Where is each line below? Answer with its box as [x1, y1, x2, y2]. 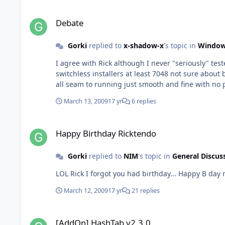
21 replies [130, 186, 160, 195]
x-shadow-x [123, 41, 164, 51]
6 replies [130, 97, 156, 106]
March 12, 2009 [64, 186, 108, 195]
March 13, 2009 [64, 97, 108, 106]
